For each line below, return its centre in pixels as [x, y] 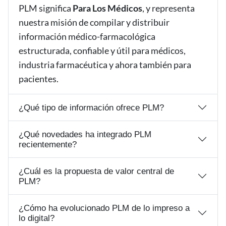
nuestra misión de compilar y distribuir [94, 22]
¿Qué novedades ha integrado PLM [85, 134]
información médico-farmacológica [87, 36]
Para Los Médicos [107, 8]
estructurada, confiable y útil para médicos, [102, 50]
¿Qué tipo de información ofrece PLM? [91, 107]
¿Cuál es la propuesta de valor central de [96, 171]
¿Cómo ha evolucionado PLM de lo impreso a [104, 208]
